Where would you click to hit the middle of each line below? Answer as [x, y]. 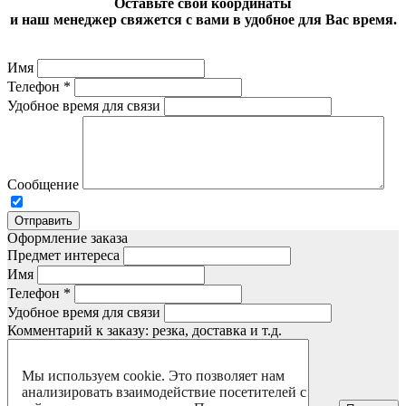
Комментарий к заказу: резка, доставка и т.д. [145, 331]
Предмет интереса [63, 256]
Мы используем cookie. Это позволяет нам [154, 376]
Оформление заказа [68, 238]
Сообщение [43, 185]
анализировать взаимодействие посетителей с [164, 392]
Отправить [43, 221]
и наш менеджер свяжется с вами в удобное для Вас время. [203, 20]
